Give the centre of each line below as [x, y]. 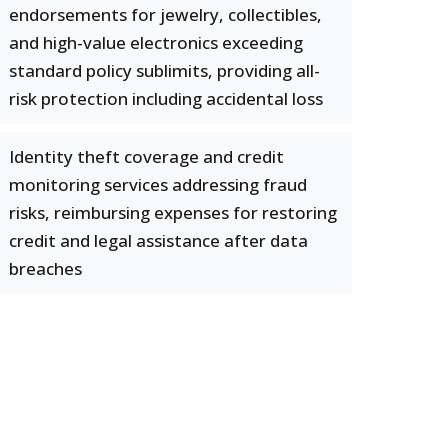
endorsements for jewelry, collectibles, [165, 14]
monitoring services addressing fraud [158, 184]
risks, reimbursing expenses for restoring [173, 212]
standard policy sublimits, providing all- [164, 70]
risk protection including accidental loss [166, 98]
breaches [45, 268]
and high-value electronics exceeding [156, 42]
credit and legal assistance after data [158, 240]
